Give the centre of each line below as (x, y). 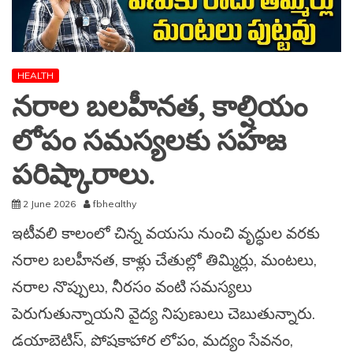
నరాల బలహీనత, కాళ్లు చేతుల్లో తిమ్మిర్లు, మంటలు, (164, 260)
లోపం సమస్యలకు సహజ (149, 142)
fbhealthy (115, 204)
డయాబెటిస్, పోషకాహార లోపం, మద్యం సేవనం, (152, 340)
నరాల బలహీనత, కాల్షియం (160, 108)
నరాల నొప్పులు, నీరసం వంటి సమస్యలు (132, 287)
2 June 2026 (49, 204)
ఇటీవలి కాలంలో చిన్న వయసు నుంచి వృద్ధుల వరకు (166, 233)
